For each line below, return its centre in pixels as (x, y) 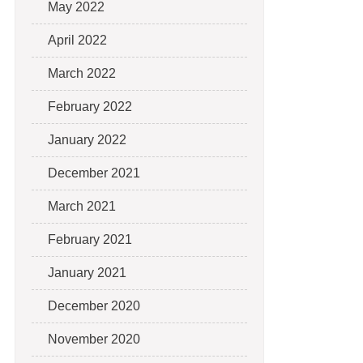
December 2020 (94, 306)
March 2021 (82, 206)
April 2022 (77, 40)
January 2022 (87, 140)
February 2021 (90, 239)
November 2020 (94, 339)
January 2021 (87, 273)
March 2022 (82, 73)
